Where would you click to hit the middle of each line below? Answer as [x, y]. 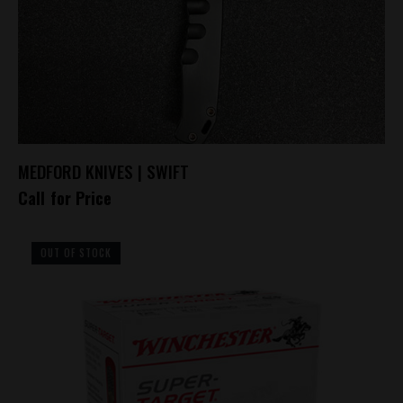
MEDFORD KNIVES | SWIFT [103, 170]
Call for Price [65, 197]
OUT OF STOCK [76, 252]
